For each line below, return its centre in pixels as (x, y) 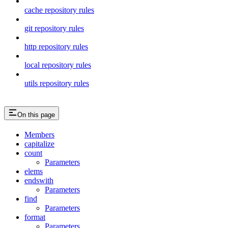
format (35, 217)
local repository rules (58, 65)
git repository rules (54, 28)
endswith (39, 180)
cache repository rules (59, 10)
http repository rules (56, 46)
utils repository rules (57, 83)
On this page (36, 115)
